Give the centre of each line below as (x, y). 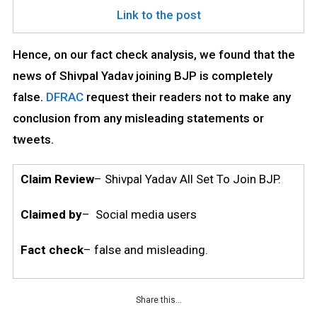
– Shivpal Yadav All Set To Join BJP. (187, 179)
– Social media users (139, 214)
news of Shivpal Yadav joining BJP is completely (142, 75)
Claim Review (57, 179)
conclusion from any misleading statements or (138, 118)
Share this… (158, 300)
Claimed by (51, 214)
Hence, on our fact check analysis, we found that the (154, 54)
